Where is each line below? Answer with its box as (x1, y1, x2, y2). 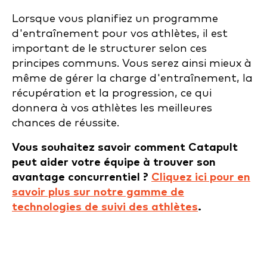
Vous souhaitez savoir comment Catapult (12, 142, 238, 154)
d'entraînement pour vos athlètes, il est (12, 28, 228, 40)
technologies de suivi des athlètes (12, 201, 198, 213)
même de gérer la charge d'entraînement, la (12, 73, 253, 85)
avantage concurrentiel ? (12, 172, 151, 184)
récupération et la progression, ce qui (12, 88, 212, 100)
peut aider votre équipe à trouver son (12, 157, 216, 169)
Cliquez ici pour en (151, 172, 250, 184)
